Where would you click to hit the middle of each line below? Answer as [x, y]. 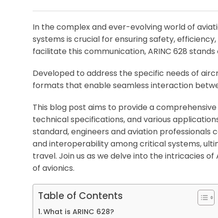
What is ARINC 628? [78, 211]
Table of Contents [80, 196]
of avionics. [54, 168]
